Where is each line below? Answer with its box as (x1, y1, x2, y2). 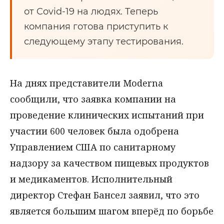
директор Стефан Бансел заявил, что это (10, 189, 199, 201)
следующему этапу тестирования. (24, 36, 183, 47)
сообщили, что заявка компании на (10, 93, 176, 105)
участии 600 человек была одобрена (10, 125, 179, 137)
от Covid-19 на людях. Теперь (24, 6, 158, 17)
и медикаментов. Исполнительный (10, 173, 172, 185)
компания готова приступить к (24, 21, 168, 32)
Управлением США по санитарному (10, 141, 175, 153)
